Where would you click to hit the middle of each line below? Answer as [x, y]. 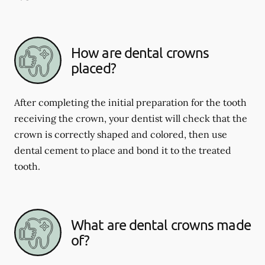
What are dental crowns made [161, 224]
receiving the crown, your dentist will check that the [131, 118]
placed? [93, 68]
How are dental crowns [140, 52]
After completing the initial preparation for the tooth [130, 102]
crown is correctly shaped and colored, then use [121, 134]
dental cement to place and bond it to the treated [123, 150]
